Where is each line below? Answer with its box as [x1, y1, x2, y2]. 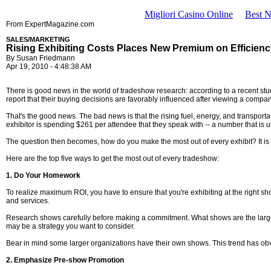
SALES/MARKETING [6, 36, 70, 43]
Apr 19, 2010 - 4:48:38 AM [6, 62, 91, 71]
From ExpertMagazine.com [6, 20, 94, 28]
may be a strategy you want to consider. [6, 222, 135, 230]
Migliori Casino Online [145, 9, 233, 19]
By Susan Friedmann [6, 54, 75, 62]
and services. [6, 197, 50, 205]
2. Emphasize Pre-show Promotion [6, 256, 124, 264]
